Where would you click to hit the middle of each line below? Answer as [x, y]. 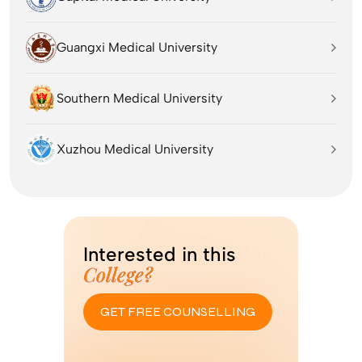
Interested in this [160, 255]
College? [118, 274]
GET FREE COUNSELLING [178, 312]
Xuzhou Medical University [135, 149]
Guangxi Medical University [137, 48]
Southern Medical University [139, 99]
